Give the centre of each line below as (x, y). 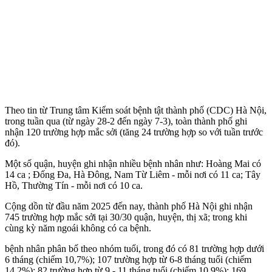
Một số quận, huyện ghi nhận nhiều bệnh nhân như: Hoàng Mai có (133, 163)
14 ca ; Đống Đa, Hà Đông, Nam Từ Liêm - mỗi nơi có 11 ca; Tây (133, 174)
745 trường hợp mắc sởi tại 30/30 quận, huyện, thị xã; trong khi (126, 217)
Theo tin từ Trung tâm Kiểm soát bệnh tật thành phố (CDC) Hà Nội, (136, 110)
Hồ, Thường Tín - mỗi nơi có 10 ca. (74, 185)
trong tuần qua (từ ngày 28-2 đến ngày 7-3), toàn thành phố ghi (126, 121)
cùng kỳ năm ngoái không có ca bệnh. (78, 228)
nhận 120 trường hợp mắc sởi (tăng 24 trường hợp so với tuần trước (134, 132)
